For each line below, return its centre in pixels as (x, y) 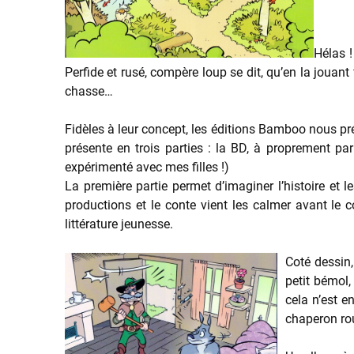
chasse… (89, 91)
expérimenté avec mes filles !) (147, 167)
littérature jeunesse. (119, 224)
